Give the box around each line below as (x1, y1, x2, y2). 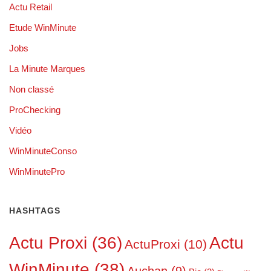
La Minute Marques (9, 63, 85, 74)
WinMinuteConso (9, 145, 77, 156)
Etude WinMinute (9, 22, 76, 33)
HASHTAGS (9, 205, 60, 215)
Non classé (9, 83, 54, 94)
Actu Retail (9, 1, 52, 12)
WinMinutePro (9, 166, 65, 177)
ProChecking (9, 104, 60, 115)
